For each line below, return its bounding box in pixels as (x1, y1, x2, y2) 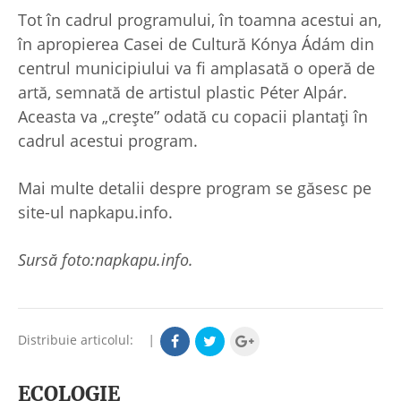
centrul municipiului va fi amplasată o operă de (18, 56, 375, 79)
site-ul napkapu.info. (18, 200, 173, 223)
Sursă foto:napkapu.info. (18, 248, 193, 270)
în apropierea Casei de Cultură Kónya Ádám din (18, 32, 374, 55)
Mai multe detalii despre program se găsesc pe (18, 176, 371, 199)
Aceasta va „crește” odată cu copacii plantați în (18, 105, 368, 127)
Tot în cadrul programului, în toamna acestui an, (18, 8, 381, 30)
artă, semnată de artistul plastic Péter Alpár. (18, 81, 352, 103)
